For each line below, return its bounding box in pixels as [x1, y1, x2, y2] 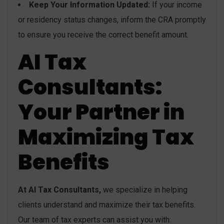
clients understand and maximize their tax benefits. [18, 199, 195, 209]
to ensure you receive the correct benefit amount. [18, 29, 188, 39]
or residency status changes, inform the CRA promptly [18, 14, 206, 24]
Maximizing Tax [18, 122, 194, 152]
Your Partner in [18, 97, 184, 127]
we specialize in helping [101, 184, 187, 194]
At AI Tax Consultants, [18, 184, 101, 194]
